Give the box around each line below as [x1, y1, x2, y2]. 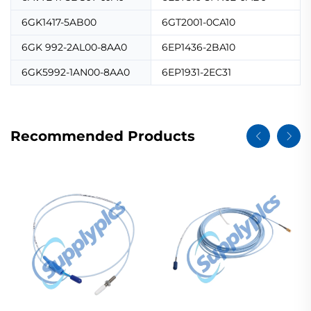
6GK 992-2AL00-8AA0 [22, 41, 127, 54]
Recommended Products [10, 128, 195, 145]
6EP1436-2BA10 [162, 41, 235, 54]
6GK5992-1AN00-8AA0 [22, 66, 130, 79]
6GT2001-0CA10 [162, 16, 235, 29]
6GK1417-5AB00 [22, 16, 96, 29]
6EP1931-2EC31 [162, 66, 231, 79]
